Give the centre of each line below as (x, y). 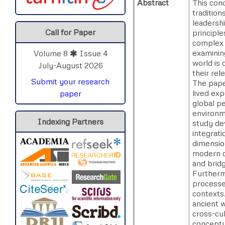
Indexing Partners (70, 121)
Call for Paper (70, 32)
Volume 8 (51, 53)
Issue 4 (92, 53)
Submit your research (70, 81)
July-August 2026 (70, 65)
